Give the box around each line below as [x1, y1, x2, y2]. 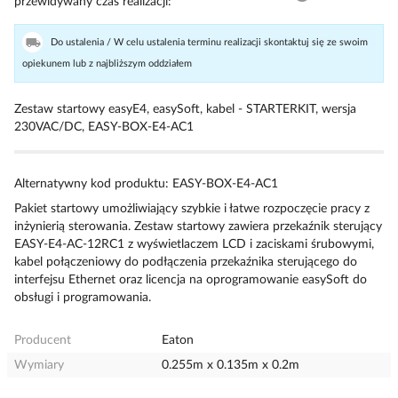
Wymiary [14, 359, 64, 371]
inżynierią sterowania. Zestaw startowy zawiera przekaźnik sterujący [14, 220, 382, 233]
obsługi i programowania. [14, 291, 151, 304]
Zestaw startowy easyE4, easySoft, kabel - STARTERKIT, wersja [14, 103, 356, 115]
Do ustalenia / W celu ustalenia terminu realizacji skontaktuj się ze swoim [51, 37, 368, 47]
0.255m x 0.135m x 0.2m [162, 359, 300, 371]
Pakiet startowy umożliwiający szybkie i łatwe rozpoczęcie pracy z [14, 203, 370, 215]
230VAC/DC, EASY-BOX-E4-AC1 [14, 121, 194, 133]
